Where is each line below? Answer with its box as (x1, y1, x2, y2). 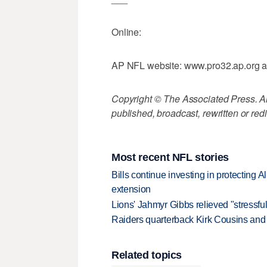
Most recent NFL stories (111, 151, 229, 163)
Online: (111, 25, 142, 39)
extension (111, 184, 151, 195)
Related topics (111, 249, 182, 262)
